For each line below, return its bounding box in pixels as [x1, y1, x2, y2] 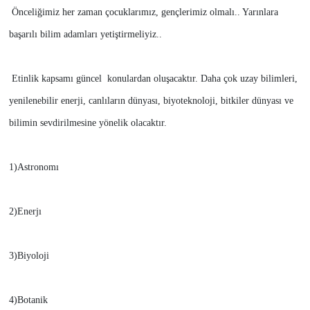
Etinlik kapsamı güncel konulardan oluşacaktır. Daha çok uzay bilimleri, [8, 73, 298, 84]
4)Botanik [8, 294, 48, 305]
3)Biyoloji [8, 250, 49, 261]
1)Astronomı [8, 161, 59, 172]
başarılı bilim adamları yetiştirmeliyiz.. [8, 28, 162, 39]
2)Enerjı [8, 206, 42, 217]
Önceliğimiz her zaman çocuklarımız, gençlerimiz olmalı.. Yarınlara [8, 6, 278, 17]
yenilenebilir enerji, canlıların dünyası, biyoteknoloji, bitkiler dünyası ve [8, 95, 293, 106]
